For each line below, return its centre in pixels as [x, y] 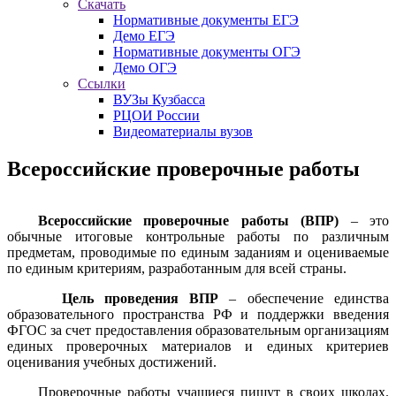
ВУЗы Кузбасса [159, 99]
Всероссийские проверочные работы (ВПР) [189, 220]
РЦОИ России [156, 115]
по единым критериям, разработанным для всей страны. [177, 268]
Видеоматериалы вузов [183, 131]
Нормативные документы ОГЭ [207, 52]
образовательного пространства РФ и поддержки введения [198, 314]
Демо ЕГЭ [144, 36]
